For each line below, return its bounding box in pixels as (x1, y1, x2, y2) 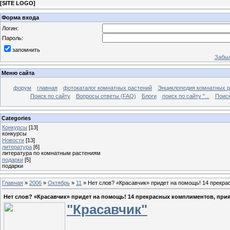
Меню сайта (2, 70, 34, 76)
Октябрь (48, 179, 70, 186)
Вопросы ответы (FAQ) (75, 93, 136, 100)
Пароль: (2, 34, 23, 41)
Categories (2, 114, 31, 121)
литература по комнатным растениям (2, 149, 101, 156)
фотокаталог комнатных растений (63, 85, 152, 91)
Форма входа (2, 14, 39, 21)
